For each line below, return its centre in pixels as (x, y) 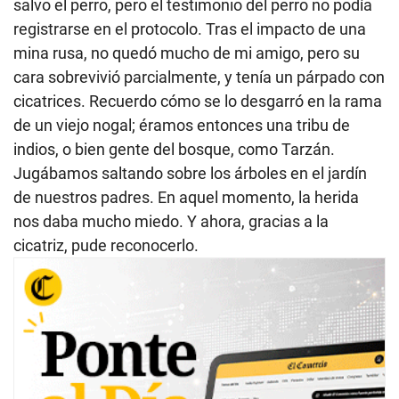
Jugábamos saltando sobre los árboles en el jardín (190, 173)
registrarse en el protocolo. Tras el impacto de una (190, 28)
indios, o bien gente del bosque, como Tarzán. (174, 149)
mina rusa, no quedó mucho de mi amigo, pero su (187, 53)
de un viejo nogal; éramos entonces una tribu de (182, 125)
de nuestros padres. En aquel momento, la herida (186, 197)
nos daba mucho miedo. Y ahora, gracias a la (171, 221)
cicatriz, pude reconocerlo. (106, 245)
